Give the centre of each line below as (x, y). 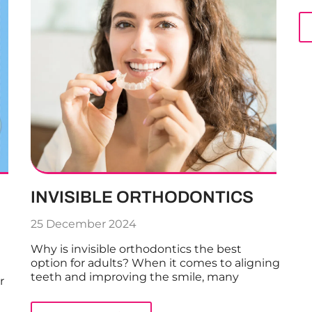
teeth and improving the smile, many (135, 276)
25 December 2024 (84, 224)
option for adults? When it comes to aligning (156, 263)
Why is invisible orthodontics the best (136, 249)
